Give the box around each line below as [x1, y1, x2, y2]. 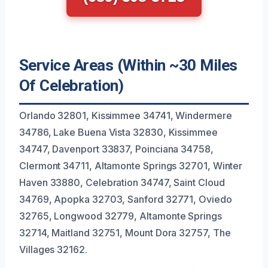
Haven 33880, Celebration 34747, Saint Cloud [19, 176, 225, 188]
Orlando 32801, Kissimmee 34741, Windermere [19, 109, 232, 121]
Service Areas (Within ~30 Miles [19, 56, 237, 74]
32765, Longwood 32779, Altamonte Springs [19, 209, 222, 222]
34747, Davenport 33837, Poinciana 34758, [19, 142, 214, 155]
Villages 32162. [19, 243, 87, 255]
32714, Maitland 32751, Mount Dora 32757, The [19, 226, 231, 239]
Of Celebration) [19, 76, 124, 95]
